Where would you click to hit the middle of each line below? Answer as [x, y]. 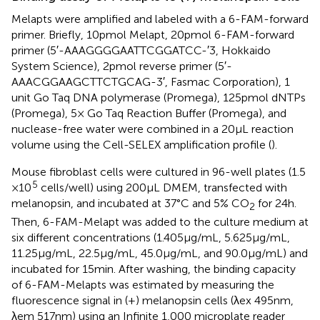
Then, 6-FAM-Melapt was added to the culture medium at [160, 221]
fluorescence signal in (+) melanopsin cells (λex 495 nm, [152, 300]
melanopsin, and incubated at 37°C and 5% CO [130, 203]
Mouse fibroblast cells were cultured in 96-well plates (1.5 [159, 171]
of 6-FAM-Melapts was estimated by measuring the [143, 284]
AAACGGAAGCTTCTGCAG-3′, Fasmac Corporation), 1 [151, 81]
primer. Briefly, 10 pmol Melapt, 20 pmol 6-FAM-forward [153, 34]
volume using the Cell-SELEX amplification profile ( [141, 144]
